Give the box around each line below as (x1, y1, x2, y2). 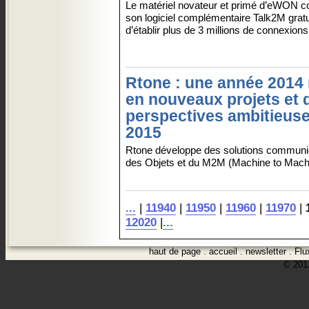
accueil (209, 246, 237, 257)
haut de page (149, 246, 201, 257)
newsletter (246, 246, 286, 257)
